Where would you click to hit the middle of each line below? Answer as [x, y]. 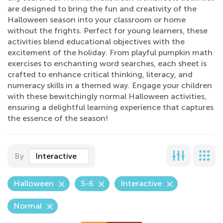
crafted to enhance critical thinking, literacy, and [100, 74]
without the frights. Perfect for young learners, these [108, 31]
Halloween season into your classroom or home [97, 20]
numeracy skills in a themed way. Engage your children [110, 85]
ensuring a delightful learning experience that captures [111, 107]
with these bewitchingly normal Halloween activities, [107, 96]
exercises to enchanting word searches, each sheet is [107, 63]
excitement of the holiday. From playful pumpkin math [110, 53]
